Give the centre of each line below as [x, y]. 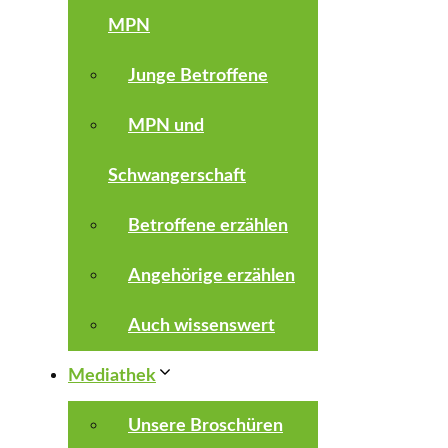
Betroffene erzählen [208, 226]
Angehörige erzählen [211, 276]
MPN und [166, 126]
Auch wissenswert [201, 326]
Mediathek [112, 376]
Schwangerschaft [177, 176]
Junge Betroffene [198, 76]
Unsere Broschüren [205, 426]
